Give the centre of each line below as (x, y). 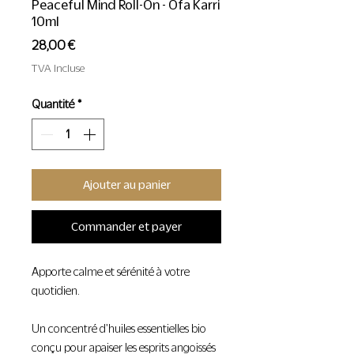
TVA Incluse (58, 68)
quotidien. (56, 290)
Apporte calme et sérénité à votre (111, 271)
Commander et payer (126, 226)
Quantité (53, 104)
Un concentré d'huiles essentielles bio (119, 328)
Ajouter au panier (126, 184)
